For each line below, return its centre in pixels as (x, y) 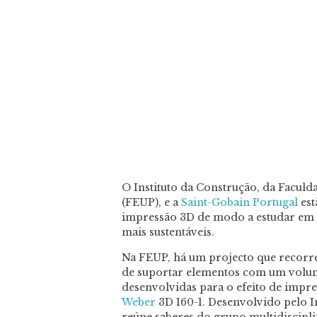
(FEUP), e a (151, 203)
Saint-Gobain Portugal (240, 203)
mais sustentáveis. (168, 232)
